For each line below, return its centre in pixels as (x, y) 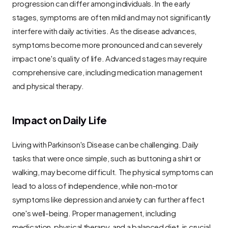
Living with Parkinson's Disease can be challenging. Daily (105, 144)
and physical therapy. (48, 85)
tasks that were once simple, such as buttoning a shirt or (107, 158)
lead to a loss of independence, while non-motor (95, 185)
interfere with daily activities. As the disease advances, (104, 30)
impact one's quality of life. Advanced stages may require (110, 58)
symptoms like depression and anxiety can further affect (108, 199)
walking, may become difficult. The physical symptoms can (113, 171)
